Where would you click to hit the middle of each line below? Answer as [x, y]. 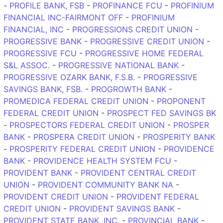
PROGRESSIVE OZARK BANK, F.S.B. [69, 77]
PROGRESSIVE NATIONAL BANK [118, 65]
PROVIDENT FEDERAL [158, 196]
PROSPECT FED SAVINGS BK [162, 113]
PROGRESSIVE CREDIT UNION [147, 41]
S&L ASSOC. [27, 65]
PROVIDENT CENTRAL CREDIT [138, 172]
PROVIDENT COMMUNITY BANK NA [106, 184]
